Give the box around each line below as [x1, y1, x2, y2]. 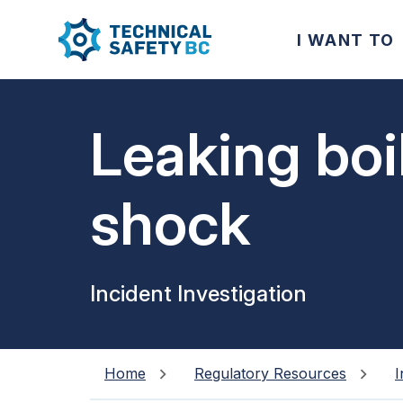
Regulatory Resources [194, 364, 346, 382]
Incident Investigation [90, 281, 307, 307]
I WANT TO [296, 30, 395, 49]
